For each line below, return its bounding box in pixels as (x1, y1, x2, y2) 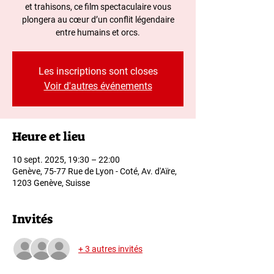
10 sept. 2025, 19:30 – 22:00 (12, 155, 120, 165)
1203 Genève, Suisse (12, 178, 90, 188)
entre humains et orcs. (56, 28, 140, 37)
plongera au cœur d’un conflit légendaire (21, 15, 174, 24)
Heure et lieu (12, 128, 85, 144)
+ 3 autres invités (78, 243, 143, 254)
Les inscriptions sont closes (38, 65, 158, 77)
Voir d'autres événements (43, 80, 152, 92)
